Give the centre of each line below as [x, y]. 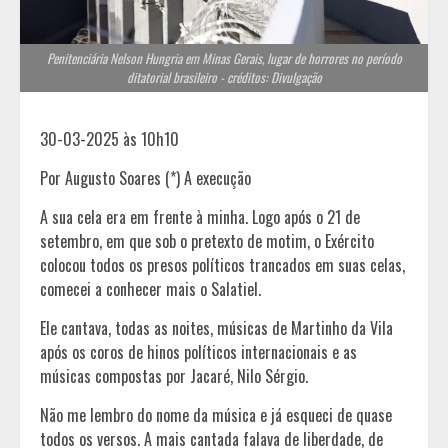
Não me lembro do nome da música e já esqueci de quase [216, 415]
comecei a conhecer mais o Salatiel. [152, 289]
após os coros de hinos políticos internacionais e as [198, 352]
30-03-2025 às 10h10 [109, 139]
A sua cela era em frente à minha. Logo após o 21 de [200, 217]
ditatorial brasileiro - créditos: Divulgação [224, 77]
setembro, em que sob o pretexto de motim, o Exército [207, 241]
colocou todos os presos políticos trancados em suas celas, [222, 265]
